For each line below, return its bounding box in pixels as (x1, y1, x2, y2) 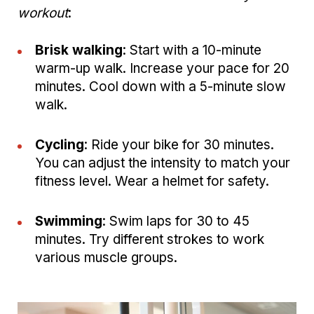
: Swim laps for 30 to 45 (102, 213, 250, 230)
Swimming (35, 213, 102, 230)
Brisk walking (35, 42, 123, 59)
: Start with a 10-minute (123, 42, 261, 59)
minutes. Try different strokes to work (35, 231, 264, 248)
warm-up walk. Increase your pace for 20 (35, 60, 289, 77)
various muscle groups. (35, 250, 181, 266)
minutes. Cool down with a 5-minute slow (35, 78, 286, 95)
